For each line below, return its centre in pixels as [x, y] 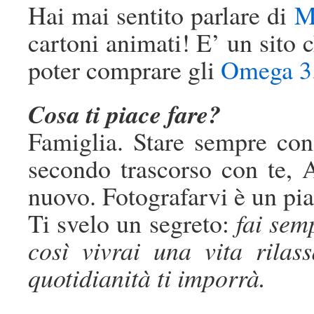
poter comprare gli [124, 70]
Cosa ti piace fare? [124, 114]
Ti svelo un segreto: [129, 223]
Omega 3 [266, 70]
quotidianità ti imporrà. [147, 278]
